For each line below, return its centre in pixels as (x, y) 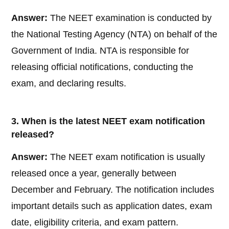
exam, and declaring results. (69, 84)
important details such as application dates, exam (112, 206)
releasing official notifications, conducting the (102, 67)
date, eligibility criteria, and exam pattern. (95, 223)
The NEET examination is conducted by (130, 18)
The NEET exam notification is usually (127, 157)
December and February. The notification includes (113, 190)
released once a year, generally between (94, 174)
